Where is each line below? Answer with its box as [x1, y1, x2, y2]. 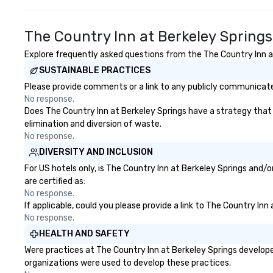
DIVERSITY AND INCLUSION [39, 147, 153, 157]
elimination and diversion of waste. [24, 119, 161, 129]
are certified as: [24, 176, 85, 186]
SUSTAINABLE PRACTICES [39, 65, 151, 76]
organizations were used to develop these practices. [24, 258, 231, 268]
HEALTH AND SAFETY [39, 229, 130, 239]
